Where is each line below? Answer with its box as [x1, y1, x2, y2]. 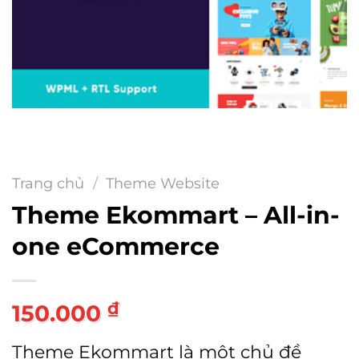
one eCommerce [12, 232, 220, 262]
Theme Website [106, 174, 220, 193]
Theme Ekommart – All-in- [12, 200, 340, 231]
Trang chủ [12, 174, 84, 193]
